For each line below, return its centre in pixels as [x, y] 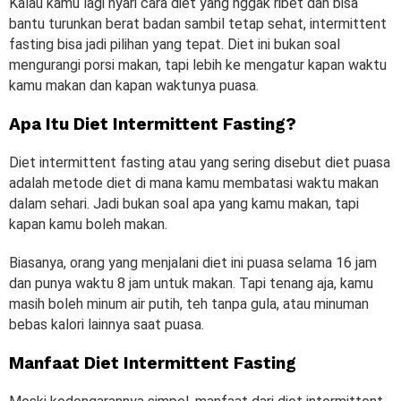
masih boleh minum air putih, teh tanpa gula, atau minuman [189, 303]
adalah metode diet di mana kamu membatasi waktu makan [194, 183]
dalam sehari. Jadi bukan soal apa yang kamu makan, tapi [184, 203]
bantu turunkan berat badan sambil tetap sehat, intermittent [198, 23]
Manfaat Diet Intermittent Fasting [153, 363]
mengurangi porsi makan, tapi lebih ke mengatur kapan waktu [198, 64]
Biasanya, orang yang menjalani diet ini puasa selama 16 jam [193, 262]
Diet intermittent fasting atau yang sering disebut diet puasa [200, 162]
